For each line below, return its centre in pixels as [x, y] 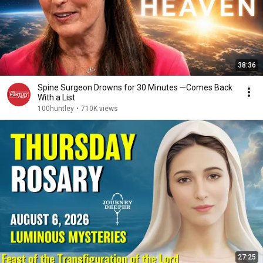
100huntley [56, 109]
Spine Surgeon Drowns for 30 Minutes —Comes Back [135, 87]
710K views [100, 109]
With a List [56, 97]
